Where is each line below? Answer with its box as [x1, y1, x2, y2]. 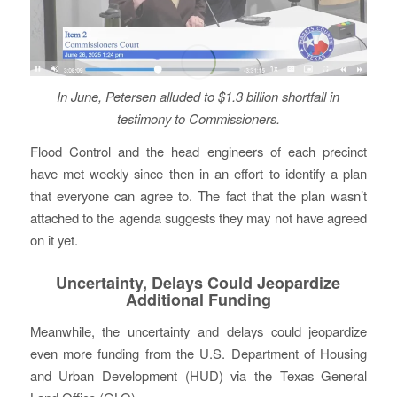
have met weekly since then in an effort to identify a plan [29, 164, 368, 183]
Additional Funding [125, 288, 271, 312]
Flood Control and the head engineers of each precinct [29, 142, 368, 161]
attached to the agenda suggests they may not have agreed [29, 208, 368, 228]
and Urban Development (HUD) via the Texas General [29, 366, 368, 385]
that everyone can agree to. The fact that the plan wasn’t [29, 186, 368, 206]
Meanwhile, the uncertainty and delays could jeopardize [29, 322, 368, 341]
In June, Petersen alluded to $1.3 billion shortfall [57, 86, 327, 105]
